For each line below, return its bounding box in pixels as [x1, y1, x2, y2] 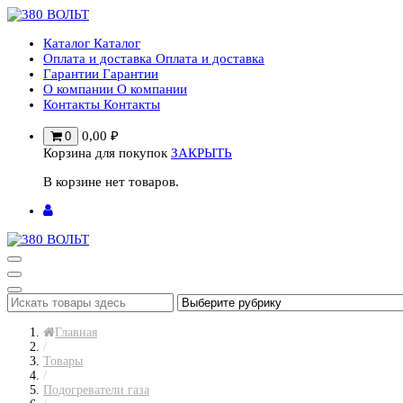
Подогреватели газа [43, 383, 149, 397]
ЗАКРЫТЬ [171, 146, 232, 160]
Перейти [6, 6, 57, 21]
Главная [55, 326, 97, 339]
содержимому [6, 37, 89, 51]
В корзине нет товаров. [43, 175, 179, 189]
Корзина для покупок [43, 146, 167, 160]
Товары [43, 354, 83, 368]
